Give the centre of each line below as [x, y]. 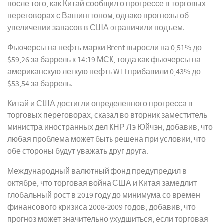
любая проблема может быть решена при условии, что [107, 139]
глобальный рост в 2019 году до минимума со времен [104, 195]
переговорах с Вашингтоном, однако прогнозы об [98, 16]
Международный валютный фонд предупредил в [97, 171]
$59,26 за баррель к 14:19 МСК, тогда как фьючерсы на [104, 60]
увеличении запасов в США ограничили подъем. [96, 28]
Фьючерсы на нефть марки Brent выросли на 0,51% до [105, 48]
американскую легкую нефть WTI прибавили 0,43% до [104, 72]
